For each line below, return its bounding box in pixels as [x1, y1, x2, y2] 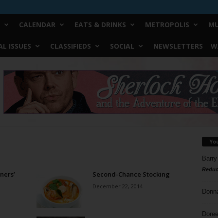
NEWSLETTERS [153, 41, 203, 51]
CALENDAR [18, 20, 55, 29]
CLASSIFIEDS [50, 41, 91, 51]
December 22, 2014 [92, 182, 143, 190]
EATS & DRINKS [74, 20, 126, 29]
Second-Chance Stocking [92, 170, 170, 179]
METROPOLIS [145, 20, 189, 29]
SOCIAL [109, 41, 134, 51]
